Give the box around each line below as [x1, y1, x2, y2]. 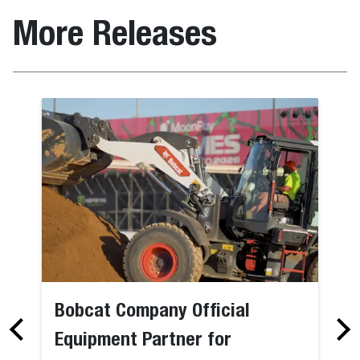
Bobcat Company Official [55, 297, 251, 321]
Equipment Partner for [55, 326, 232, 350]
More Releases [13, 11, 217, 53]
